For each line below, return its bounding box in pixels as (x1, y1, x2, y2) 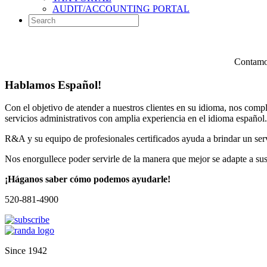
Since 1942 (5, 246, 47, 256)
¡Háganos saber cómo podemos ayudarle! (5, 174, 170, 185)
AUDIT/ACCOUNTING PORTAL (52, 4, 190, 14)
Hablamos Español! (5, 78, 101, 91)
